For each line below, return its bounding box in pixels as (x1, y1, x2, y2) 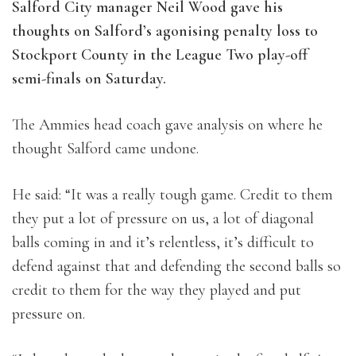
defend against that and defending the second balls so (12, 257, 341, 277)
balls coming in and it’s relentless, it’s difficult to (12, 233, 314, 253)
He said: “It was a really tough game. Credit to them (12, 185, 333, 205)
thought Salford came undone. (12, 139, 199, 159)
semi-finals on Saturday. (12, 69, 166, 89)
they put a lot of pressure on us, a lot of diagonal (12, 209, 314, 229)
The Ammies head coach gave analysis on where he (12, 115, 323, 135)
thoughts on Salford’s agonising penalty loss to (12, 21, 318, 41)
